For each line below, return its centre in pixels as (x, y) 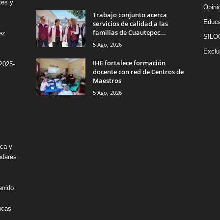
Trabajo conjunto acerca (130, 15)
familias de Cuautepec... (129, 33)
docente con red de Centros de (138, 72)
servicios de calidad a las (130, 24)
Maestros (108, 81)
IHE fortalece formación (129, 63)
